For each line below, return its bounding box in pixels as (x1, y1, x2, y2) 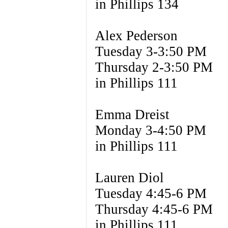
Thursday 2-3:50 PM (95, 60, 213, 75)
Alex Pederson (95, 28, 178, 43)
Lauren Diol (95, 170, 164, 185)
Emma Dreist (95, 107, 169, 122)
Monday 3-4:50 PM (95, 123, 206, 138)
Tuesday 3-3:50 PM (95, 44, 207, 59)
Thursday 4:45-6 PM (95, 202, 213, 217)
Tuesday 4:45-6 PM (95, 186, 207, 201)
